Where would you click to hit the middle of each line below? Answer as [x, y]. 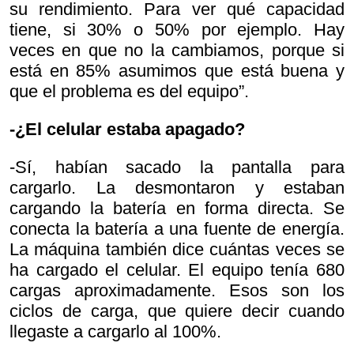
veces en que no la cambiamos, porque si [177, 51]
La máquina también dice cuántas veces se [177, 250]
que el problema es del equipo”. [129, 92]
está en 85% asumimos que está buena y [177, 71]
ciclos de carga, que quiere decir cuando [177, 311]
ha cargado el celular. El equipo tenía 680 [177, 270]
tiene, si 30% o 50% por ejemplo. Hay [177, 30]
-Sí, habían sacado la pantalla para [177, 168]
